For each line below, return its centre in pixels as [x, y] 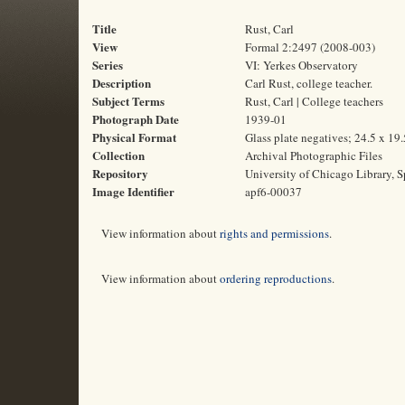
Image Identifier [133, 191]
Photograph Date [136, 119]
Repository [120, 173]
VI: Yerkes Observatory [301, 65]
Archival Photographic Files [314, 155]
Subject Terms [128, 101]
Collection [118, 155]
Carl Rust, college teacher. [309, 83]
